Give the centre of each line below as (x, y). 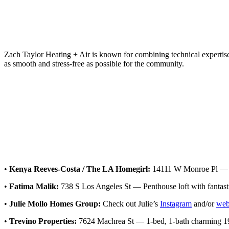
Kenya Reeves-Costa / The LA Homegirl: (80, 169)
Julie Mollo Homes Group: (55, 204)
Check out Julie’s (130, 204)
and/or (204, 204)
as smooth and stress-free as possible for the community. (94, 64)
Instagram (176, 204)
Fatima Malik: (34, 187)
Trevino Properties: (43, 221)
